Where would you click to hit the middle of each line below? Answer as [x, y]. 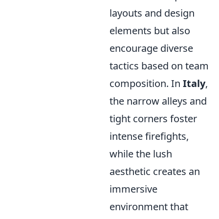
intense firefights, [149, 136]
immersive [133, 189]
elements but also [150, 30]
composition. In [146, 83]
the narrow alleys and [158, 101]
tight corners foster [153, 118]
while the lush [141, 153]
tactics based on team [159, 66]
